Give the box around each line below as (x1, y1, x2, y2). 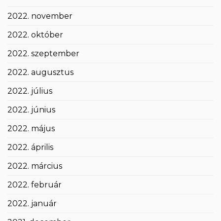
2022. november (7, 11, 73, 21)
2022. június (7, 105, 55, 115)
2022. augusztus (7, 68, 74, 77)
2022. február (7, 180, 62, 190)
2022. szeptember (7, 49, 79, 59)
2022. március (7, 161, 62, 171)
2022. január (7, 199, 57, 209)
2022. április (7, 143, 53, 152)
